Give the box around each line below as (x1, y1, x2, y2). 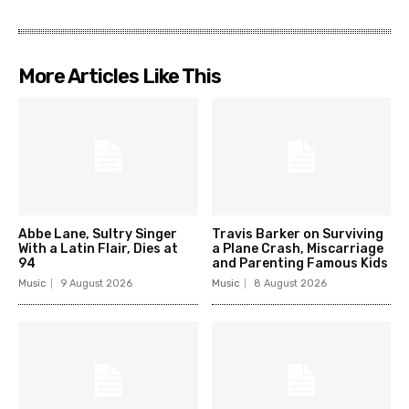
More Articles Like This (18, 63, 221, 89)
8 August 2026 (253, 278, 327, 290)
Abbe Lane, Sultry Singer (18, 226, 177, 243)
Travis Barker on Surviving (211, 226, 383, 243)
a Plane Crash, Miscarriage (211, 241, 383, 257)
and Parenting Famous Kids (211, 256, 388, 272)
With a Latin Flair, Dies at (18, 241, 178, 257)
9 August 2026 (60, 278, 132, 290)
